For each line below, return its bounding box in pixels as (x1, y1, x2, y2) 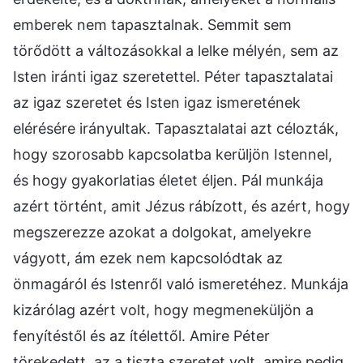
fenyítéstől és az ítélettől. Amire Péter (13, 327, 270, 344)
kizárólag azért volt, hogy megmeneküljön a (13, 301, 314, 318)
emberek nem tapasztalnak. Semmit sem (13, 15, 292, 33)
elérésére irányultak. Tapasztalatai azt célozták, (13, 119, 339, 137)
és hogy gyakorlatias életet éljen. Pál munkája (13, 171, 323, 189)
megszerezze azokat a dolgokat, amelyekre (13, 223, 311, 241)
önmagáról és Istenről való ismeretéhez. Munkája (13, 275, 348, 293)
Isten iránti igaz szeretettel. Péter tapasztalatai (13, 67, 333, 85)
